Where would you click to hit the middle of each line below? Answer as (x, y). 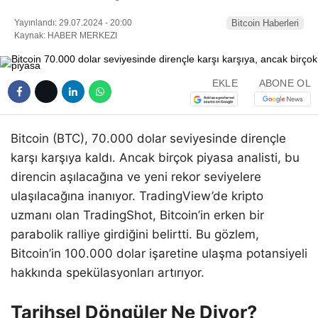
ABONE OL (285, 83)
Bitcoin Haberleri (265, 23)
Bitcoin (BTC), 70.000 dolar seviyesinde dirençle (148, 138)
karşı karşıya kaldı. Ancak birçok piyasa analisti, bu (155, 157)
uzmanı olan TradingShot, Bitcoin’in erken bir (137, 215)
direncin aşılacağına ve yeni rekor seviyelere (136, 176)
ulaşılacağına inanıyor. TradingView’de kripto (137, 196)
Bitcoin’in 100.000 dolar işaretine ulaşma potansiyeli (159, 253)
